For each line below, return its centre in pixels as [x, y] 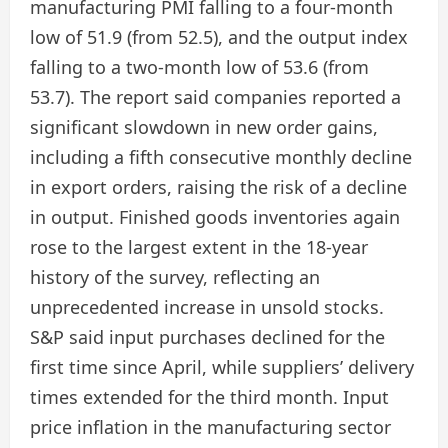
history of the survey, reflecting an [175, 277]
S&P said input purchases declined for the [207, 337]
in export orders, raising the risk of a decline [218, 187]
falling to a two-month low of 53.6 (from [199, 67]
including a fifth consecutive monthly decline [221, 157]
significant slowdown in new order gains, [204, 127]
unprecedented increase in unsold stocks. [207, 307]
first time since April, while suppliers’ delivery [222, 367]
